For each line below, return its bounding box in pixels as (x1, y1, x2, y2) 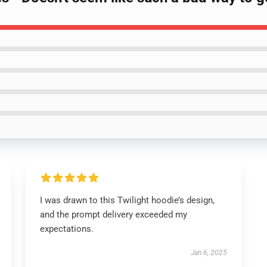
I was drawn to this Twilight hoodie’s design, (39, 195, 215, 206)
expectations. (39, 223, 94, 234)
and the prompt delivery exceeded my (39, 209, 187, 220)
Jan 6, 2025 (191, 249, 228, 257)
